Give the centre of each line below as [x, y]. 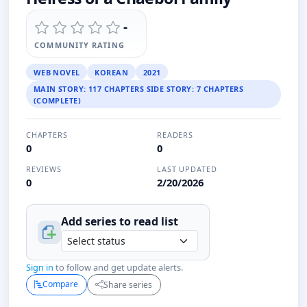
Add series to [97, 222]
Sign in [39, 268]
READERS [175, 135]
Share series [128, 284]
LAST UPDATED [187, 169]
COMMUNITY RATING [79, 45]
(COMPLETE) [57, 100]
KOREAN [111, 72]
